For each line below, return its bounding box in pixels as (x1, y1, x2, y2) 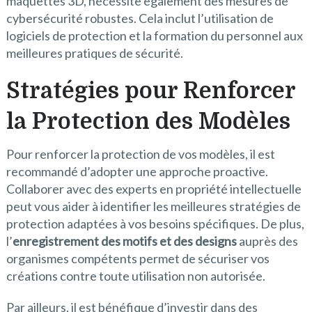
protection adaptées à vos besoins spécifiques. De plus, (6, 216, 304, 232)
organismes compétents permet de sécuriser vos (6, 251, 270, 267)
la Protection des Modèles (6, 109, 290, 135)
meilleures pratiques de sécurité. (6, 45, 183, 61)
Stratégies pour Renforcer (6, 78, 295, 104)
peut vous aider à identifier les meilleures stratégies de (6, 198, 301, 214)
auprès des (236, 233, 298, 249)
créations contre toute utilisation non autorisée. (6, 268, 265, 284)
